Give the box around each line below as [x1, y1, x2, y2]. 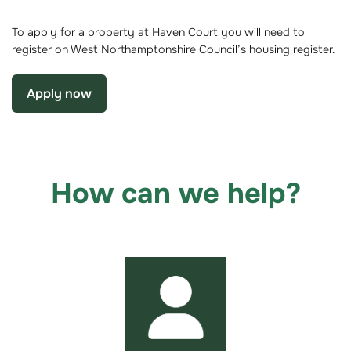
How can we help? [50, 175, 301, 212]
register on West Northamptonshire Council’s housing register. [12, 42, 335, 56]
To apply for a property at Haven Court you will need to [12, 24, 305, 39]
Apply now [27, 85, 92, 103]
